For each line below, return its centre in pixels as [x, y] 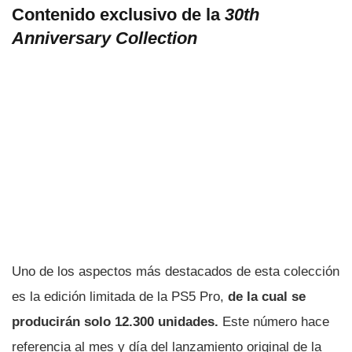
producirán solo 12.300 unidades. [117, 322]
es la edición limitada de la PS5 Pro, [120, 297]
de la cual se [267, 297]
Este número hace [276, 322]
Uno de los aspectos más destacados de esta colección [176, 272]
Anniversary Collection [104, 38]
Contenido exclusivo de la [118, 15]
